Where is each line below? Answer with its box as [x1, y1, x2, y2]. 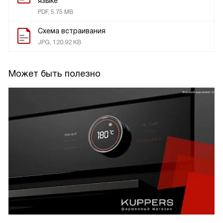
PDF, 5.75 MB [38, 8, 73, 16]
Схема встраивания [38, 27, 106, 35]
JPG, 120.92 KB [38, 39, 81, 46]
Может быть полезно [8, 69, 101, 79]
